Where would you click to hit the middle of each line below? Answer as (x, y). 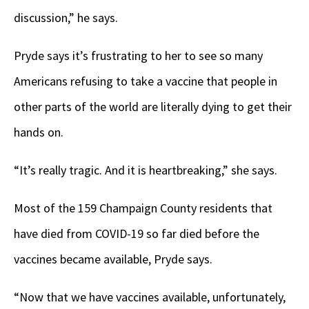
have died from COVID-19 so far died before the (137, 233)
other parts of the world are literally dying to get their (153, 106)
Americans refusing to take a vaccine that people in (146, 81)
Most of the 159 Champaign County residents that (143, 208)
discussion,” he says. (66, 17)
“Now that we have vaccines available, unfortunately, (150, 297)
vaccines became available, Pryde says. (113, 259)
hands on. (39, 132)
